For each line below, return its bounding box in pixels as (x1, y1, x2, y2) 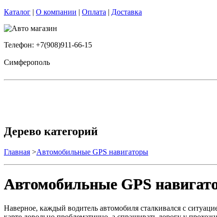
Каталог (4, 8, 31, 16)
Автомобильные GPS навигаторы (36, 147, 148, 156)
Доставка (111, 8, 142, 16)
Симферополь (4, 58, 50, 66)
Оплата (82, 8, 106, 16)
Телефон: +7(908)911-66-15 (4, 41, 92, 49)
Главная (4, 147, 30, 156)
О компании (36, 8, 77, 16)
